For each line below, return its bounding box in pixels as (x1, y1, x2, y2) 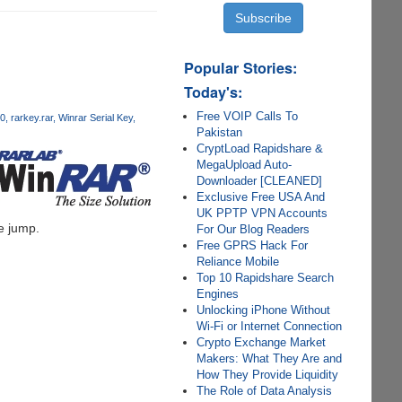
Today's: (184, 82, 243, 102)
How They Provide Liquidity (197, 368, 339, 381)
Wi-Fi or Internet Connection (197, 319, 343, 333)
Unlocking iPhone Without (197, 303, 331, 317)
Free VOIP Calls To (197, 109, 299, 123)
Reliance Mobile (197, 255, 280, 268)
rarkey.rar (10, 112, 53, 124)
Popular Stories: (184, 57, 298, 78)
